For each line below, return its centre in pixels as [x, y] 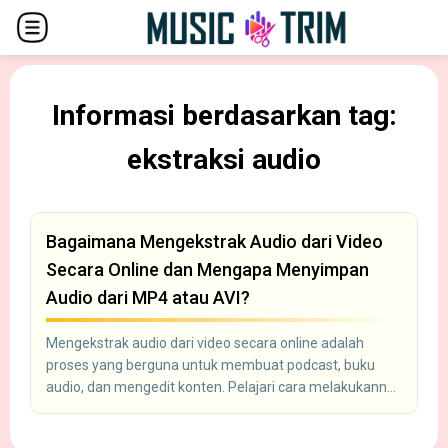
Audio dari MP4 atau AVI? [148, 297]
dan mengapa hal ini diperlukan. [145, 408]
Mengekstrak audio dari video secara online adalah [205, 342]
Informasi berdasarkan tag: [224, 115]
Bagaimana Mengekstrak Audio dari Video [214, 241]
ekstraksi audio [224, 159]
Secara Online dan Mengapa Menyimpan [207, 269]
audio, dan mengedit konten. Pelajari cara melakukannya [224, 386]
